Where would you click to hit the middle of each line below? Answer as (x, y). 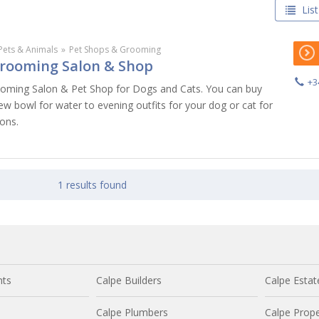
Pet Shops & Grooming (115, 49)
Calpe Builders (129, 280)
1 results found (92, 184)
